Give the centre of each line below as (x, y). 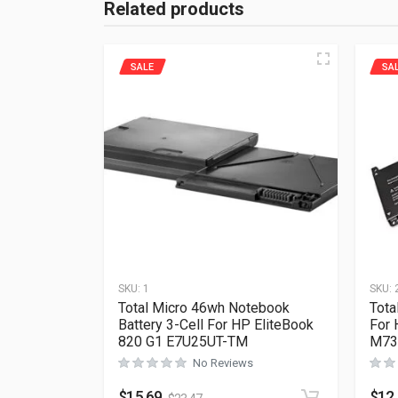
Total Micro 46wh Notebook (204, 307)
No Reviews (223, 362)
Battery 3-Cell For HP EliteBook (216, 324)
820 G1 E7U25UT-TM (183, 341)
